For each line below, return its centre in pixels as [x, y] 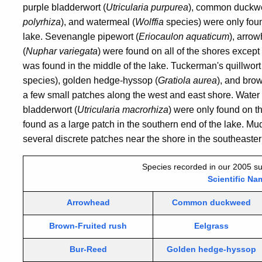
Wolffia [151, 22]
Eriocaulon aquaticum [184, 37]
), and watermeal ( [98, 22]
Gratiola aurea [187, 80]
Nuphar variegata [62, 51]
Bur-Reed [88, 249]
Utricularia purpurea [147, 7]
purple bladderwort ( [64, 7]
